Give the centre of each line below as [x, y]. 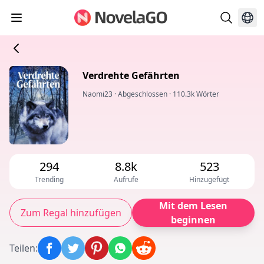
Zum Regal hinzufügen [71, 213]
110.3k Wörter [196, 94]
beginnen [193, 220]
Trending [49, 180]
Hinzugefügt [209, 180]
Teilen [22, 248]
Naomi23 [98, 94]
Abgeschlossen [143, 94]
